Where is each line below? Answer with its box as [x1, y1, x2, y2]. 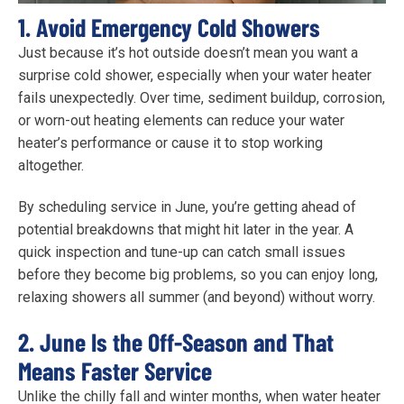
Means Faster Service [18, 354, 212, 386]
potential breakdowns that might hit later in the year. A [18, 220, 353, 238]
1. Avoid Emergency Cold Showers [18, 12, 320, 43]
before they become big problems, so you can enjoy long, [18, 265, 378, 283]
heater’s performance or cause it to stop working [18, 134, 323, 152]
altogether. [18, 157, 84, 175]
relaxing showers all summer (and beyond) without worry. [18, 288, 375, 306]
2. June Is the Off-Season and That [18, 326, 334, 357]
